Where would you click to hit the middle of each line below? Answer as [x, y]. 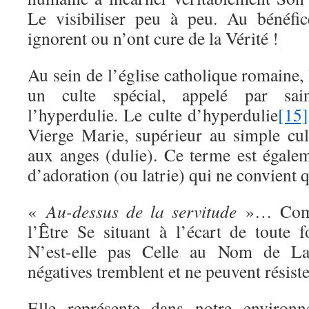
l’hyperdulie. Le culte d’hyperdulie [153, 114]
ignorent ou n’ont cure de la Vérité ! [153, 38]
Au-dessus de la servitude [141, 211]
